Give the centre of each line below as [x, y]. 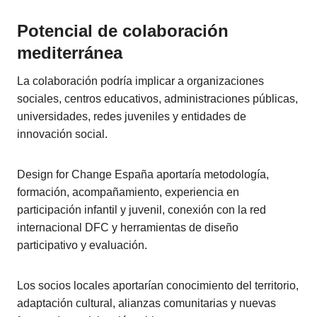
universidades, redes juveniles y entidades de [132, 116]
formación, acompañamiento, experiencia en [128, 192]
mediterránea [70, 53]
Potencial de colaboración [123, 31]
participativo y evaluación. [82, 245]
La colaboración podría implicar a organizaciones [140, 81]
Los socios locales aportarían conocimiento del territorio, [158, 286]
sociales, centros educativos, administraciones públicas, [157, 99]
